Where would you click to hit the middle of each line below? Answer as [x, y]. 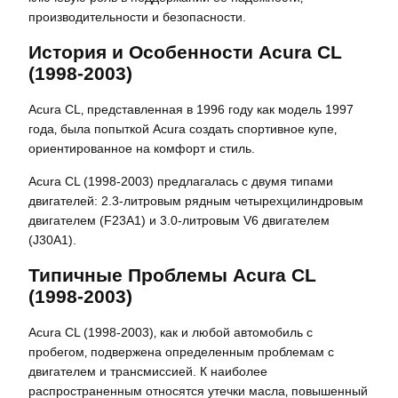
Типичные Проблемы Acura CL [172, 275]
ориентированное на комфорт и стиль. [142, 149]
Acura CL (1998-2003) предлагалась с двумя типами [181, 181]
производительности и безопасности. [137, 17]
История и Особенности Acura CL [185, 52]
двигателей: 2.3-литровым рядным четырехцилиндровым [196, 200]
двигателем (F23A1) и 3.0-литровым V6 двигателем [179, 220]
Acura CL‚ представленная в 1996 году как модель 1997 [191, 110]
